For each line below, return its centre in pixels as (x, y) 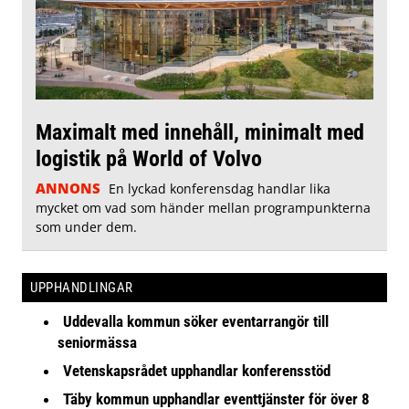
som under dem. (86, 226)
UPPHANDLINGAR (82, 287)
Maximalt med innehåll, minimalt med (200, 131)
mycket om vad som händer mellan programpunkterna (203, 207)
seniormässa (98, 342)
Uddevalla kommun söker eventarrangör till (196, 321)
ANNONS (68, 188)
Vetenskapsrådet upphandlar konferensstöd (197, 370)
